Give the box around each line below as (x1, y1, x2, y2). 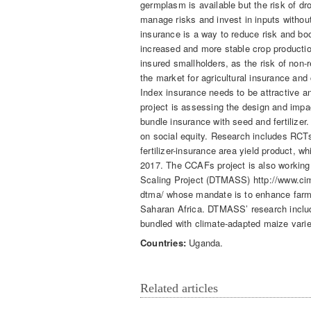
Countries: (140, 235, 186, 249)
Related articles (140, 281, 218, 296)
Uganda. (189, 235, 224, 249)
